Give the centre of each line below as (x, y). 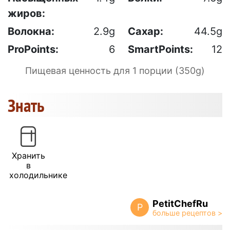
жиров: (26, 13)
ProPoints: (33, 49)
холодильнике (38, 175)
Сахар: (146, 31)
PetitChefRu (180, 203)
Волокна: (31, 31)
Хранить (28, 155)
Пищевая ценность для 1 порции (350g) (115, 70)
